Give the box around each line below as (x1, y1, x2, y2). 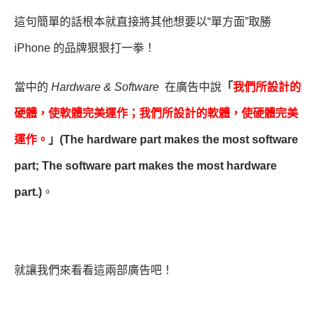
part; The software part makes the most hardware (14, 159, 277, 172)
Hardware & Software (51, 80, 162, 93)
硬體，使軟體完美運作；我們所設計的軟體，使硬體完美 (14, 106, 298, 119)
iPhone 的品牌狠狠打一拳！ (14, 41, 155, 54)
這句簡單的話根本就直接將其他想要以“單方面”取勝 (14, 15, 271, 28)
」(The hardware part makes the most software (48, 133, 298, 146)
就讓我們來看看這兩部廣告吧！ (14, 263, 173, 276)
